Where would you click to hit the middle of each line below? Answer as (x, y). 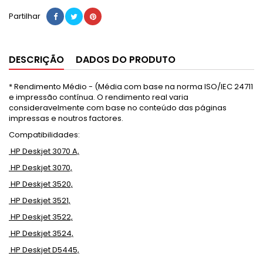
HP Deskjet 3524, (42, 233)
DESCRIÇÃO (36, 60)
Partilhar (25, 16)
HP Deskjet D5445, (45, 250)
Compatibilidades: (44, 135)
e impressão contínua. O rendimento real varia (99, 97)
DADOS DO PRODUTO (126, 60)
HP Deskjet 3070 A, (45, 151)
